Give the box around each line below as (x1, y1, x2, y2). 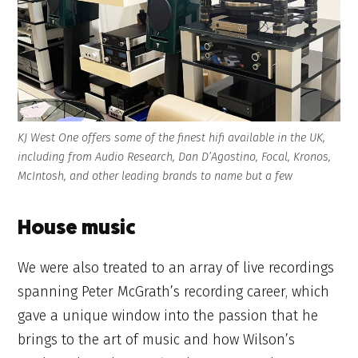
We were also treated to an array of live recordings (18, 259, 335, 277)
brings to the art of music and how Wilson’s (18, 331, 296, 349)
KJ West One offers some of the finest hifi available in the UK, (18, 131, 326, 145)
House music (18, 219, 137, 240)
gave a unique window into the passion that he (18, 307, 319, 325)
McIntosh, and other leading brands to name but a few (18, 169, 293, 184)
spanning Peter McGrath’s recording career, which (18, 283, 330, 301)
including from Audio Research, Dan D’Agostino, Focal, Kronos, (18, 150, 332, 165)
